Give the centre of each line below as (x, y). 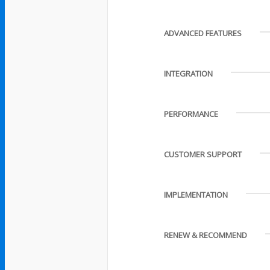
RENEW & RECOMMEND (206, 235)
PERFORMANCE (191, 114)
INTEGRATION (189, 74)
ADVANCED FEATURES (203, 33)
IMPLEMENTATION (196, 195)
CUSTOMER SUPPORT (203, 154)
